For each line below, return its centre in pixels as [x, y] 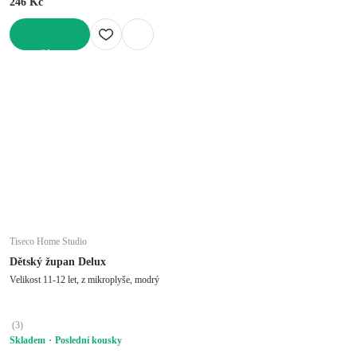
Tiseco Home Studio [48, 241]
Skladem [27, 340]
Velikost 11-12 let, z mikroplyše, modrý [84, 279]
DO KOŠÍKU [37, 55]
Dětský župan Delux [58, 261]
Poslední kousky [88, 340]
